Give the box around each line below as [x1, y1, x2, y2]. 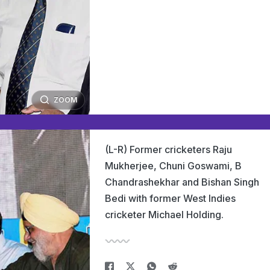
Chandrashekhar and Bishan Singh [105, 176, 259, 188]
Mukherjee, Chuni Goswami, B [105, 160, 242, 172]
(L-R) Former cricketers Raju [105, 143, 232, 155]
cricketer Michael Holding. [105, 209, 224, 221]
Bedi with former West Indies [105, 192, 236, 204]
